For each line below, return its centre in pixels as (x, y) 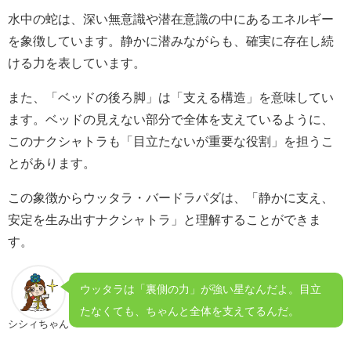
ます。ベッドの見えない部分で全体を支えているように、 (171, 119)
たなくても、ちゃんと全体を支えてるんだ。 (190, 311)
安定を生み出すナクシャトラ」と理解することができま (165, 219)
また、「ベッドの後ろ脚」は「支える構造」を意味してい (171, 97)
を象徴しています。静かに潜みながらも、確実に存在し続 (171, 40)
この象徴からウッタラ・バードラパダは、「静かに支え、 (171, 197)
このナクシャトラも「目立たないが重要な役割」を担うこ (171, 141)
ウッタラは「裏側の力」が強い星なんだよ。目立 (201, 289)
